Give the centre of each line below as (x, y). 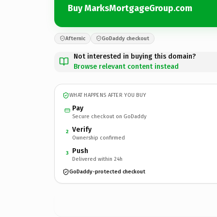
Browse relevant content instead (126, 66)
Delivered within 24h (97, 159)
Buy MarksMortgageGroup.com (130, 8)
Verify (82, 129)
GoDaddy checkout (125, 38)
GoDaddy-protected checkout (107, 172)
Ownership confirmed (99, 138)
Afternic (75, 38)
